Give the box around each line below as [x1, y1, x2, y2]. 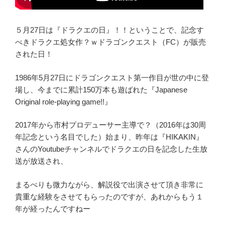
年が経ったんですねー [15, 204, 90, 213]
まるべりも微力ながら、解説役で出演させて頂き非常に [15, 180, 203, 189]
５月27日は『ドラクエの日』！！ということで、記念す [15, 26, 204, 35]
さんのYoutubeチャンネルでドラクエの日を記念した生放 [15, 145, 207, 154]
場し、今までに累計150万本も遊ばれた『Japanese [15, 85, 187, 94]
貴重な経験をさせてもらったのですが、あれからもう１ [15, 192, 203, 201]
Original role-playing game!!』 [15, 97, 112, 106]
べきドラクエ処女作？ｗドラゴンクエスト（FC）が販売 [15, 38, 206, 47]
